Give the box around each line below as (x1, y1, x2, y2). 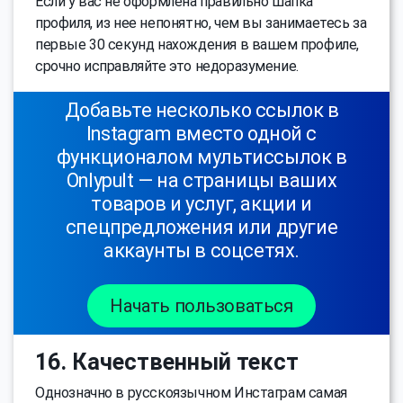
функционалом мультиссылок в (56, 145, 347, 168)
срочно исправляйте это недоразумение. (35, 57, 299, 75)
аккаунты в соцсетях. (103, 238, 300, 262)
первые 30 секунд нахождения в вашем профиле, (35, 35, 359, 53)
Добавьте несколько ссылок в (64, 98, 339, 121)
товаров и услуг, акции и (91, 192, 312, 215)
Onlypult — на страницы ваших (66, 168, 337, 192)
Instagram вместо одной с (85, 121, 318, 145)
